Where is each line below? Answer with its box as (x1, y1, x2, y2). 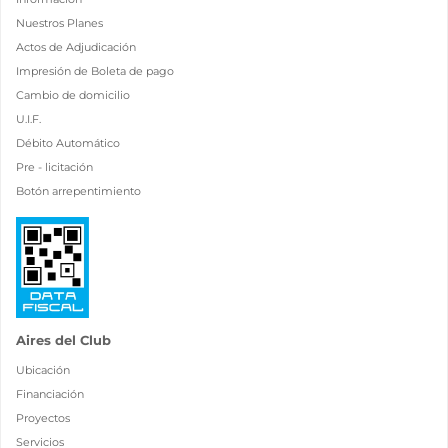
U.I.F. (16, 112, 41, 127)
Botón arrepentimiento (16, 184, 141, 199)
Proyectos (16, 411, 70, 426)
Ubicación (16, 363, 70, 378)
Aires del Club (16, 333, 111, 349)
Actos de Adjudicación (16, 40, 136, 55)
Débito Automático (16, 136, 120, 151)
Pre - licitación (16, 160, 93, 175)
